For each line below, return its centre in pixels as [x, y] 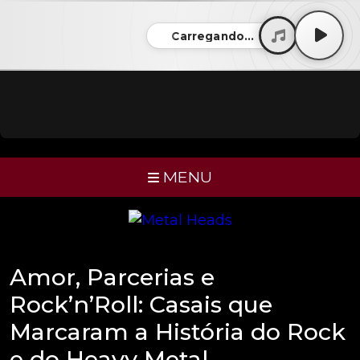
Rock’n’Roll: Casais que [141, 304]
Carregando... [213, 36]
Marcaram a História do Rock [178, 331]
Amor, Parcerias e [112, 276]
